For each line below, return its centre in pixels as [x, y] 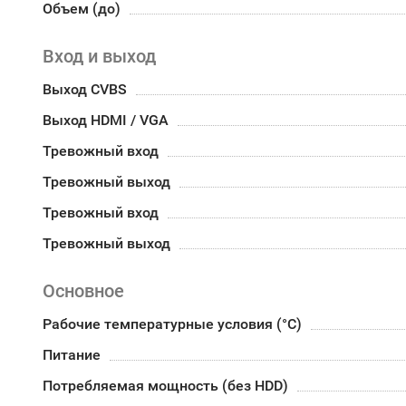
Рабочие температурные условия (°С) [172, 324]
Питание [72, 355]
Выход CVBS [85, 89]
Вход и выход [99, 56]
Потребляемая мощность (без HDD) [165, 386]
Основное [83, 291]
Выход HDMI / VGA [106, 120]
